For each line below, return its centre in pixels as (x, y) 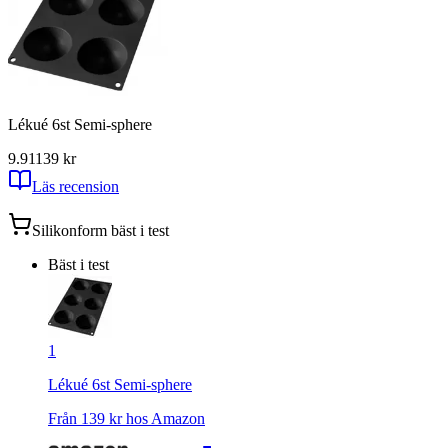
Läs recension (75, 186)
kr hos (128, 418)
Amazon (178, 418)
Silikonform (69, 230)
